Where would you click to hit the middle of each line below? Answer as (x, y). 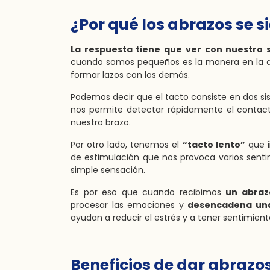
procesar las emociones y (129, 205)
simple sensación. (108, 170)
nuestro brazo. (101, 122)
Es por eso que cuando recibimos (148, 192)
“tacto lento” (214, 145)
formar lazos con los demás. (130, 75)
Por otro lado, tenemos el (127, 145)
